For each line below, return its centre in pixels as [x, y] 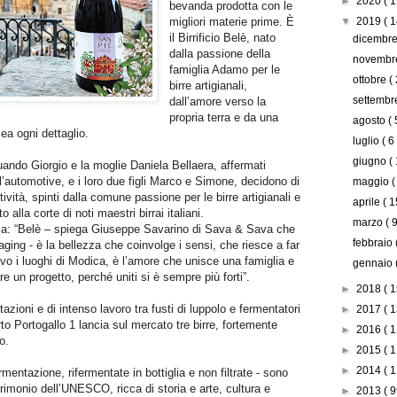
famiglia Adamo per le [225, 69]
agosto [371, 121]
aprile [368, 202]
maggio [373, 182]
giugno [371, 162]
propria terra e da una [224, 117]
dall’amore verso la [218, 101]
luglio [368, 141]
